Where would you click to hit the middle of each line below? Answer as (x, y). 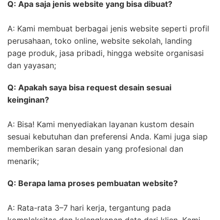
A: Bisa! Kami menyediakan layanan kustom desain (101, 124)
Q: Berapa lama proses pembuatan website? (93, 183)
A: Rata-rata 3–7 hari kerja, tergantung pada (89, 208)
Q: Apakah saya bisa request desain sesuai (89, 88)
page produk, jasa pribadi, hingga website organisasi (106, 53)
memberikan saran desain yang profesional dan (95, 149)
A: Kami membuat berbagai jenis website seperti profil (108, 29)
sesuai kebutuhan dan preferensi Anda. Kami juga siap (108, 137)
